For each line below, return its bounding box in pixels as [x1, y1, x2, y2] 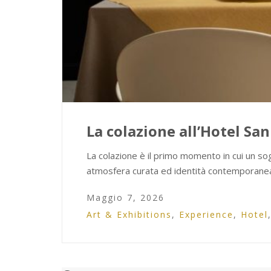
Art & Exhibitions [87, 209, 172, 221]
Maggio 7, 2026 [87, 192, 165, 204]
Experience [179, 209, 233, 221]
